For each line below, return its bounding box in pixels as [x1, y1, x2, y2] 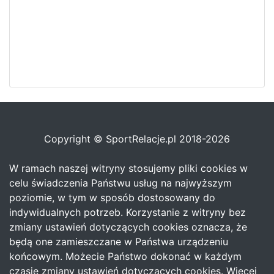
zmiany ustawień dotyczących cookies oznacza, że [9, 221, 247, 234]
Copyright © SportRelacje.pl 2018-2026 [44, 133, 230, 146]
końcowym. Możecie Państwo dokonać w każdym [9, 250, 242, 263]
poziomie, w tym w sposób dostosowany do [9, 191, 215, 204]
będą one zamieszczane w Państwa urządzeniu [9, 235, 228, 248]
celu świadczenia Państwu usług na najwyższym [9, 177, 232, 190]
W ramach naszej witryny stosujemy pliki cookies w [9, 162, 248, 175]
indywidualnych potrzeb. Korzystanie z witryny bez [9, 206, 246, 219]
